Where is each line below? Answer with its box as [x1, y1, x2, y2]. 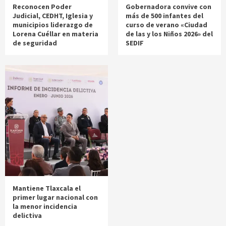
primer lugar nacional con [13, 192, 98, 202]
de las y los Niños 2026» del [126, 29, 213, 38]
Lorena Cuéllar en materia [13, 29, 98, 38]
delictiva [13, 210, 42, 220]
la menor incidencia [13, 201, 77, 211]
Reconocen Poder [13, 2, 72, 11]
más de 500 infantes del [126, 11, 203, 20]
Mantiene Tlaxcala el [13, 183, 81, 193]
